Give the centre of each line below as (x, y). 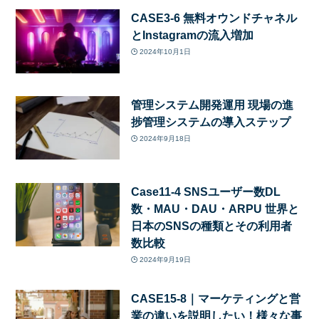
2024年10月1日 (166, 52)
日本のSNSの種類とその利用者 (211, 225)
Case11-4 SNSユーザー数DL (205, 191)
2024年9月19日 (166, 260)
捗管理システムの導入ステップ (210, 121)
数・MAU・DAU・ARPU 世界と (215, 208)
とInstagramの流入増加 (192, 35)
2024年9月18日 (166, 139)
